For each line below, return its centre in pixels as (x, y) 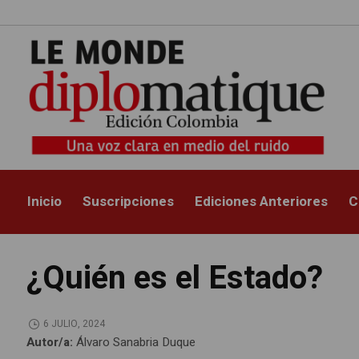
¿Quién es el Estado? (175, 278)
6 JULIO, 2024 (74, 324)
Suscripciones (129, 202)
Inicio (45, 202)
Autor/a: (52, 342)
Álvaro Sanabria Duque (136, 342)
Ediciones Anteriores (262, 202)
